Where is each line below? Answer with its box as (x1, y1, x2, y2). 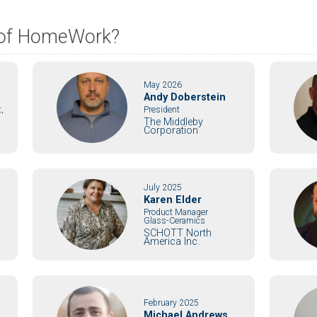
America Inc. (144, 235, 200, 248)
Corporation (144, 124, 199, 137)
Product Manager (144, 207, 209, 217)
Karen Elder (144, 193, 202, 206)
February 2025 (144, 297, 200, 308)
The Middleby (144, 115, 204, 128)
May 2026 (144, 79, 183, 90)
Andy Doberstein (144, 91, 226, 103)
